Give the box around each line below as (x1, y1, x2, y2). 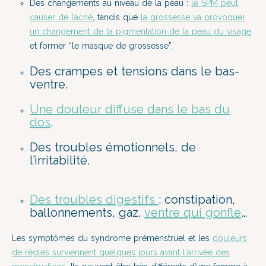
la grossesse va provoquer (141, 12, 245, 22)
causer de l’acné (30, 12, 93, 22)
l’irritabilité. (30, 153, 90, 167)
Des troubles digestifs (30, 192, 159, 207)
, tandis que (93, 12, 141, 22)
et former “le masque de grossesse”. (30, 41, 173, 50)
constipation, (164, 192, 235, 207)
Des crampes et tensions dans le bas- (30, 64, 239, 78)
